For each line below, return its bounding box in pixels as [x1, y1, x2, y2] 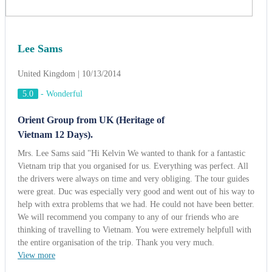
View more [18, 101, 55, 111]
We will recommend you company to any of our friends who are [18, 63, 239, 73]
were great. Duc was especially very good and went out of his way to [18, 38, 254, 47]
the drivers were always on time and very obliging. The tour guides [18, 25, 249, 35]
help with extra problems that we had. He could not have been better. [18, 50, 254, 60]
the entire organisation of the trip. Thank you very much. [18, 89, 214, 98]
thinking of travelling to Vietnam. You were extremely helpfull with [18, 76, 251, 86]
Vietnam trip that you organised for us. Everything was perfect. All [18, 12, 248, 22]
